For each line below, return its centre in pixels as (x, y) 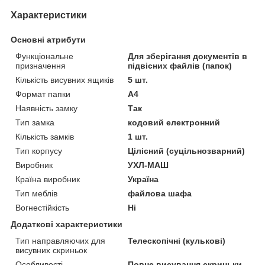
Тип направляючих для (60, 240)
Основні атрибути (48, 39)
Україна (143, 179)
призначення (41, 65)
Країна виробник (48, 179)
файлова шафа (160, 193)
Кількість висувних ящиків (64, 80)
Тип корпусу (39, 151)
